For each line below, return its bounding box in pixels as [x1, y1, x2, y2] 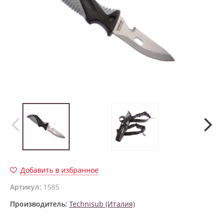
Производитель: [10, 199, 67, 209]
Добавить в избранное [20, 165, 99, 175]
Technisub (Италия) [69, 199, 135, 209]
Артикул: [10, 182, 41, 192]
